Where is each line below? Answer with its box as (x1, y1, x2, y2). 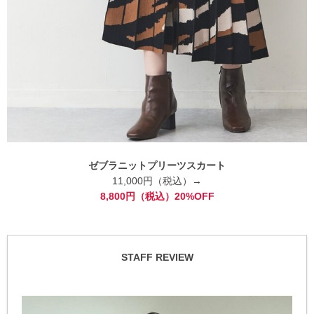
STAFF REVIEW (121, 251, 193, 263)
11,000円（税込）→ (112, 175, 202, 186)
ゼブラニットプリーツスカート (88, 159, 226, 171)
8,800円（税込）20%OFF (100, 190, 214, 202)
